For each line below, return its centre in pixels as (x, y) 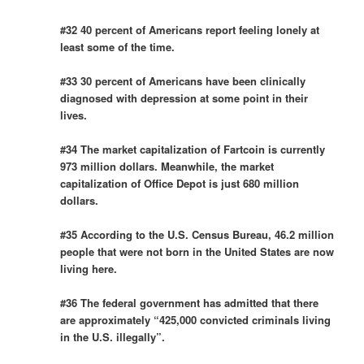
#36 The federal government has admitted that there (190, 303)
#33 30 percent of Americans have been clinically (183, 80)
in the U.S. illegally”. (113, 337)
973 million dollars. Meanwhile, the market (167, 166)
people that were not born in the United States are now (197, 252)
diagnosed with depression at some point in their (184, 97)
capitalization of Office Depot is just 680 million (180, 183)
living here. (89, 269)
